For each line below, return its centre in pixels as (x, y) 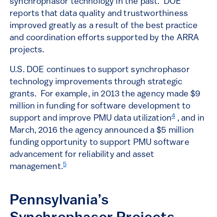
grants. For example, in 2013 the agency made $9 (105, 94)
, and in (190, 119)
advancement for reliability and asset (82, 155)
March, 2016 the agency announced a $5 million (102, 131)
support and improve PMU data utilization (91, 119)
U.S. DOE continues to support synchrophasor (100, 70)
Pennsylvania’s (59, 201)
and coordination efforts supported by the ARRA (105, 38)
